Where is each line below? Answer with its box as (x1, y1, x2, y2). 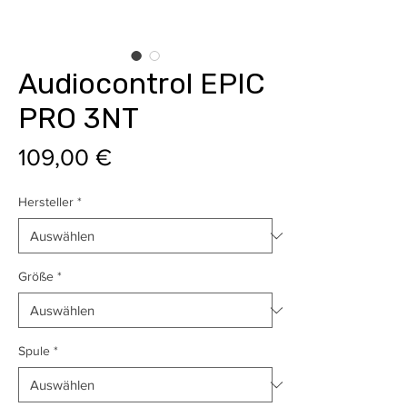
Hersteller (18, 194, 74, 210)
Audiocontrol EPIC (18, 66, 265, 102)
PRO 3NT (18, 101, 139, 136)
